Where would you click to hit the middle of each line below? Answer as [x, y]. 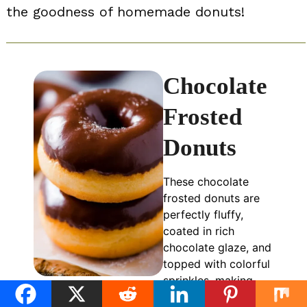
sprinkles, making [208, 280]
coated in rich [198, 231]
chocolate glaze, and [217, 247]
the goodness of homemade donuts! [125, 11]
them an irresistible [212, 296]
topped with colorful [216, 263]
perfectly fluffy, [203, 214]
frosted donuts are [211, 198]
